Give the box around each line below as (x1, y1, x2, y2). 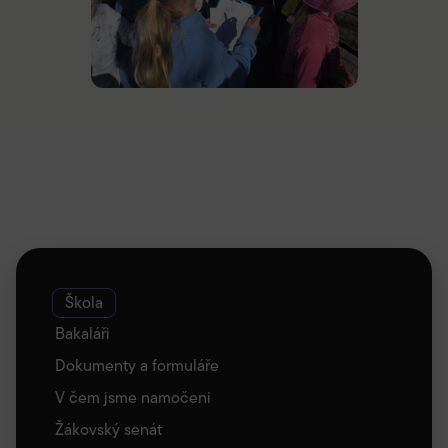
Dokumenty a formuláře (55, 354, 219, 378)
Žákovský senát (55, 418, 162, 442)
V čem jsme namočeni (55, 386, 211, 410)
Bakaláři (55, 322, 110, 346)
